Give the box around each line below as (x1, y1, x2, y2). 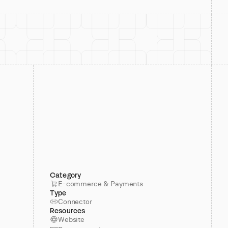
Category (50, 170, 81, 179)
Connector (58, 197, 92, 206)
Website (58, 215, 85, 224)
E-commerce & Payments (58, 179, 144, 188)
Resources (50, 206, 85, 215)
